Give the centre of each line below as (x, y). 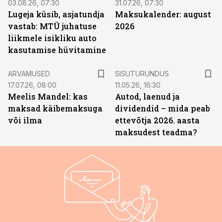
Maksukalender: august (163, 14)
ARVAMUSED (29, 74)
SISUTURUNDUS (142, 74)
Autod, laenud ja (147, 96)
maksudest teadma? (156, 132)
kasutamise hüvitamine (57, 50)
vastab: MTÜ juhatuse (52, 26)
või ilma (25, 120)
